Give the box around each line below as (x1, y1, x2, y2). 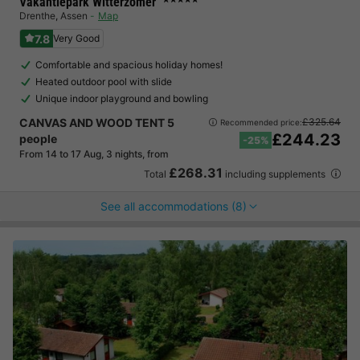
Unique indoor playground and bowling (35, 92, 208, 104)
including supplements (223, 168, 328, 180)
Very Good (53, 32, 100, 44)
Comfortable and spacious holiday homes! (35, 59, 223, 71)
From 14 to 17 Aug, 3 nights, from (19, 148, 169, 160)
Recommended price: (220, 117, 302, 127)
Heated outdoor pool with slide (35, 76, 172, 88)
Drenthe (19, 10, 55, 22)
